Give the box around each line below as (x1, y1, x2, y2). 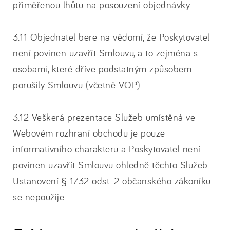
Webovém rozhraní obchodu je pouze (13, 127, 165, 139)
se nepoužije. (13, 190, 66, 203)
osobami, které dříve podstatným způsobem (13, 63, 191, 75)
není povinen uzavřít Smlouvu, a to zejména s (13, 47, 198, 59)
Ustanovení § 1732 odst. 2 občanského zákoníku (13, 175, 211, 187)
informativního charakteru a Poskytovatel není (13, 143, 201, 155)
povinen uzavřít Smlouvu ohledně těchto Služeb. (13, 159, 209, 171)
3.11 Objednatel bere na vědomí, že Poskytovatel (13, 31, 210, 43)
